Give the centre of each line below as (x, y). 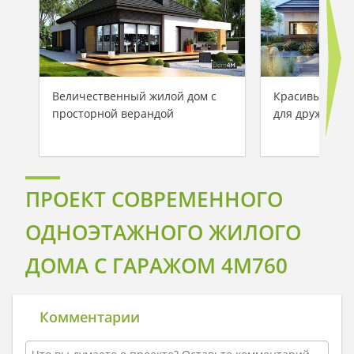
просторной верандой (113, 113)
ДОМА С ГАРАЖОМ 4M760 (156, 266)
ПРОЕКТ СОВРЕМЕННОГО (154, 200)
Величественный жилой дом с (134, 96)
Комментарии (90, 317)
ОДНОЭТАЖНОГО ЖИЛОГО (163, 233)
